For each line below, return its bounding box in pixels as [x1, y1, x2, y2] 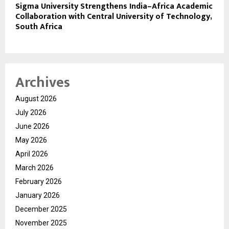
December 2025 [15, 204, 67, 213]
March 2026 [15, 163, 54, 172]
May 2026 [15, 135, 47, 144]
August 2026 [15, 94, 57, 103]
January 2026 [15, 191, 60, 199]
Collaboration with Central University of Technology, [15, 9, 212, 24]
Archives [15, 70, 70, 95]
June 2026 [15, 122, 50, 130]
